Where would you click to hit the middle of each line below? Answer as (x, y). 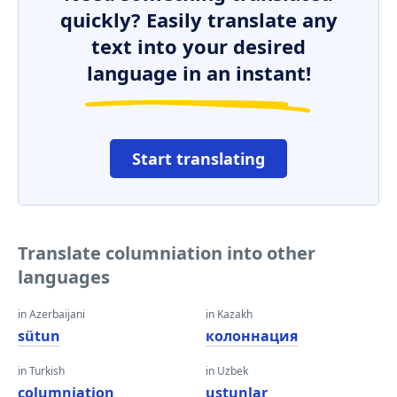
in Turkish (41, 371)
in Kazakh (229, 314)
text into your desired (198, 46)
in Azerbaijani (51, 314)
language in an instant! (198, 73)
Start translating (198, 159)
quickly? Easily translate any (198, 19)
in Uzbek (227, 371)
